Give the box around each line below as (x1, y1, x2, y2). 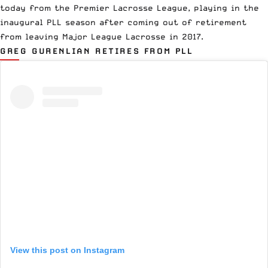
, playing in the (188, 2, 259, 13)
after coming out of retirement (96, 17, 246, 27)
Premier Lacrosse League (74, 2, 188, 13)
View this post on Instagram (10, 245, 124, 255)
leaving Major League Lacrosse (25, 31, 166, 41)
